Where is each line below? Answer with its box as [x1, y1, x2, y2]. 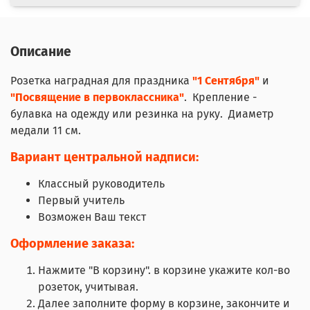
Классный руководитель [38, 177, 165, 191]
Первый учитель [38, 194, 125, 208]
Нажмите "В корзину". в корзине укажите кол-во [38, 264, 290, 277]
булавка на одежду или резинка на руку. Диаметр [10, 107, 274, 121]
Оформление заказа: [10, 236, 134, 252]
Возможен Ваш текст [38, 210, 146, 224]
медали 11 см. [10, 124, 84, 138]
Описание [10, 44, 71, 60]
